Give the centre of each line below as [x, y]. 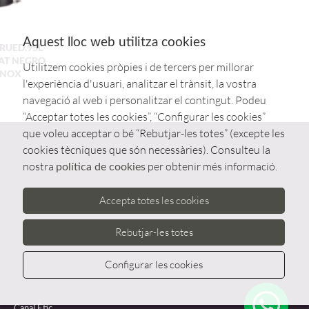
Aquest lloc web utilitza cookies [114, 42]
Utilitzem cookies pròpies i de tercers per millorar [138, 67]
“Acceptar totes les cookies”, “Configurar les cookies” [144, 117]
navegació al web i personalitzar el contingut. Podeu [144, 100]
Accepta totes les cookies [154, 200]
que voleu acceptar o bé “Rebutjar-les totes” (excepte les [154, 133]
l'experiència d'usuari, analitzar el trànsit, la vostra [140, 83]
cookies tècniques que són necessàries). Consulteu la [147, 150]
